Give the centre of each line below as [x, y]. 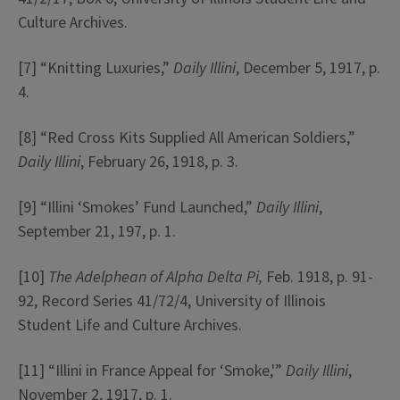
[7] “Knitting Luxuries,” [96, 68]
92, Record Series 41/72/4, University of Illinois [172, 301]
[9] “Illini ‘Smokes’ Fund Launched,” [137, 208]
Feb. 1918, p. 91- [318, 277]
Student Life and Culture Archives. [130, 325]
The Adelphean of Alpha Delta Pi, [155, 277]
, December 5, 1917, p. [308, 68]
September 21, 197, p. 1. [97, 232]
